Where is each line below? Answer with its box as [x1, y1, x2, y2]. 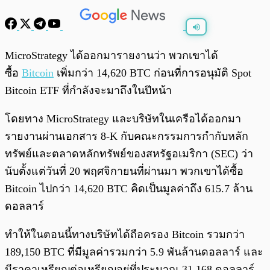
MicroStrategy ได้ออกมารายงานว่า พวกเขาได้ [5, 49, 218, 62]
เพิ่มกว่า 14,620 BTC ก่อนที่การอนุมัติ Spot [54, 67, 251, 80]
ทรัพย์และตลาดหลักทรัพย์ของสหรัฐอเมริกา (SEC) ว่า [5, 148, 253, 160]
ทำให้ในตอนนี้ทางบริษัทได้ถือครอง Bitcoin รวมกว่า [5, 228, 245, 241]
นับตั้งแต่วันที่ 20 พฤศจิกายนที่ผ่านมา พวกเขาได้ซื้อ [5, 165, 243, 178]
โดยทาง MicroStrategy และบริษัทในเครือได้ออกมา [5, 113, 241, 125]
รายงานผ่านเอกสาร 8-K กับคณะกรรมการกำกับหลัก [5, 130, 248, 143]
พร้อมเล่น [35, 46, 63, 54]
